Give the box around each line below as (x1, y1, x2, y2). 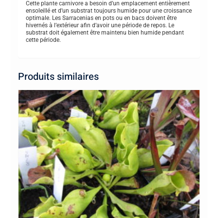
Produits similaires (18, 69, 99, 84)
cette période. (25, 36, 61, 44)
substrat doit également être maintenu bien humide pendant (25, 29, 184, 36)
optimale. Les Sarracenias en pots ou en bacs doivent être (25, 15, 177, 22)
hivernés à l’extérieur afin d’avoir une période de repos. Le (25, 22, 174, 29)
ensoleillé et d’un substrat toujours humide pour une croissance (25, 7, 192, 15)
